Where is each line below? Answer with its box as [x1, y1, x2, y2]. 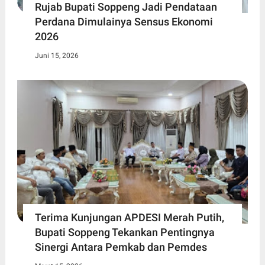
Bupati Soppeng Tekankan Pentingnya [34, 226, 215, 239]
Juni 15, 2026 [34, 51, 79, 60]
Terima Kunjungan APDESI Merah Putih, [34, 211, 224, 224]
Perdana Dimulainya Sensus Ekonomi [34, 15, 213, 28]
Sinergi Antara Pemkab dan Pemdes [34, 241, 207, 254]
